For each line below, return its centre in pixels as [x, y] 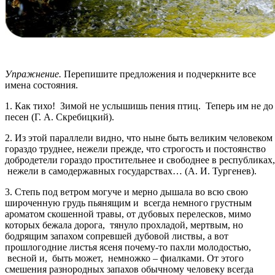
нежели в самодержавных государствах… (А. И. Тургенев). [133, 171]
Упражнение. [34, 74]
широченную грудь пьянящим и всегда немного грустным [128, 203]
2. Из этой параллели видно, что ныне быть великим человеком [139, 137]
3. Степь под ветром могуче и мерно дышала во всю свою [126, 192]
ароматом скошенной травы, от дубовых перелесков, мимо [128, 214]
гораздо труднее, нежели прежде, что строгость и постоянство [135, 149]
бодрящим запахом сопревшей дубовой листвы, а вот [117, 236]
